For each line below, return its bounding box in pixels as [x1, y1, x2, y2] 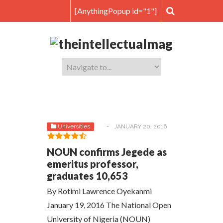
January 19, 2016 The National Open [47, 200, 171, 210]
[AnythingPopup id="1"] [75, 6, 157, 15]
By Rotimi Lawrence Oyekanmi [47, 186, 152, 196]
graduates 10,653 [47, 170, 128, 182]
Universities [58, 123, 90, 130]
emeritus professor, [47, 158, 138, 170]
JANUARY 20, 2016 [114, 123, 167, 130]
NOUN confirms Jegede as [47, 146, 167, 158]
